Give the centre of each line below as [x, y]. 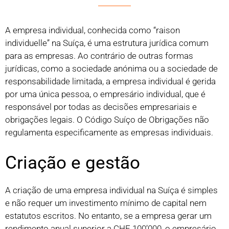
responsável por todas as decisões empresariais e [101, 107]
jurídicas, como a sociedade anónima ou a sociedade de [111, 69]
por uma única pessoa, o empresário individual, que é [105, 94]
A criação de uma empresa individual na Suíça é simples [111, 190]
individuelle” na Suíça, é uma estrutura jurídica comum [107, 43]
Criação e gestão [73, 163]
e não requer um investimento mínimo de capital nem [106, 203]
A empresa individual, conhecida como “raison [93, 30]
